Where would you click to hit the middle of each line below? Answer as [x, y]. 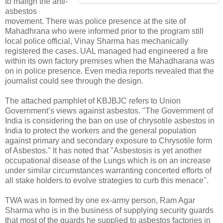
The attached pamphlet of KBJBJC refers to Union [93, 101]
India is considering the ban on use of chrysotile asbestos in [110, 120]
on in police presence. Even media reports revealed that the [110, 71]
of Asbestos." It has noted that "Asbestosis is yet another [103, 150]
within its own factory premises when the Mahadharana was [110, 61]
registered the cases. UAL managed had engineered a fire [107, 51]
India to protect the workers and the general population [101, 130]
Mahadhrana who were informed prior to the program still [104, 31]
